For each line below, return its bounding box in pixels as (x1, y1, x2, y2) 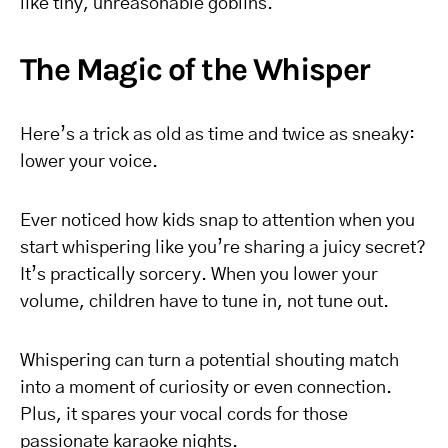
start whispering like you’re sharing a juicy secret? (20, 239, 426, 257)
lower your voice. (20, 153, 158, 171)
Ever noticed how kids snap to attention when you (20, 212, 415, 230)
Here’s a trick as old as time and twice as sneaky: (20, 126, 415, 144)
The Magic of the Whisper (20, 51, 370, 88)
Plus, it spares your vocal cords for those (20, 406, 348, 424)
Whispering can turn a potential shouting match (20, 352, 399, 370)
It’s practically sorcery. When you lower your (20, 266, 378, 284)
